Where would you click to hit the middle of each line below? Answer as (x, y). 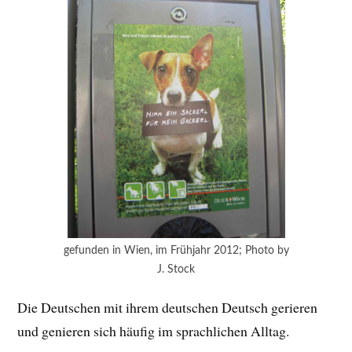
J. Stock (176, 269)
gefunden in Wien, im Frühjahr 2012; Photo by (176, 250)
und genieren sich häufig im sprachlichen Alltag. (154, 330)
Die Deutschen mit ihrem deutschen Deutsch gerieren (168, 307)
